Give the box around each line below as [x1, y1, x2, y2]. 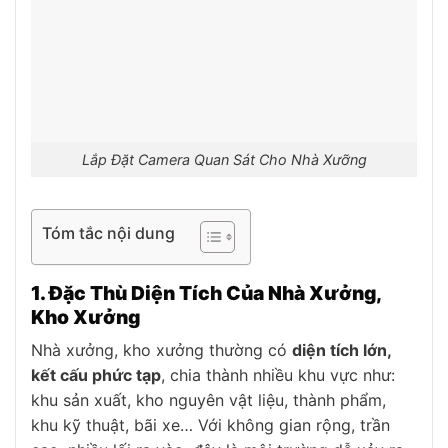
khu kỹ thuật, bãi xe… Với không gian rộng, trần [31, 415, 390, 436]
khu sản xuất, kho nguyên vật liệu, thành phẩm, [31, 390, 386, 411]
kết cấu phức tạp [31, 365, 161, 386]
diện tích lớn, [292, 340, 391, 361]
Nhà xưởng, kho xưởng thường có [31, 340, 292, 361]
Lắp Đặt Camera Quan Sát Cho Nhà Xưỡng [81, 150, 367, 168]
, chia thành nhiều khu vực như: [161, 365, 395, 386]
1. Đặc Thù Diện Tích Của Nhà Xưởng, [31, 280, 381, 305]
